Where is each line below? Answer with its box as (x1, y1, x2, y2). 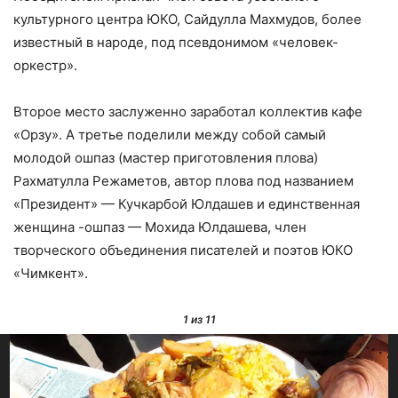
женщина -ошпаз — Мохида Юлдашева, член (13, 218, 306, 235)
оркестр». (13, 56, 77, 74)
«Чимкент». (13, 264, 88, 282)
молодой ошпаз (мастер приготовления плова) (13, 148, 318, 166)
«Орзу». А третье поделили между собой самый (13, 125, 326, 143)
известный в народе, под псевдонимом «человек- (13, 33, 338, 51)
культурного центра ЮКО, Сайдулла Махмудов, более (13, 10, 362, 28)
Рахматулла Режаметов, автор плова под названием (13, 171, 354, 189)
